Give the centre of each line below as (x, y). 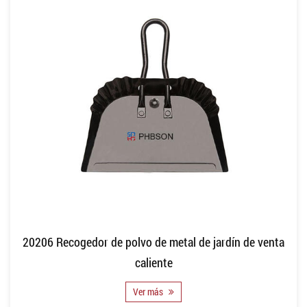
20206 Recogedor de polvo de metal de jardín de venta (153, 242)
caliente (153, 262)
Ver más (149, 291)
